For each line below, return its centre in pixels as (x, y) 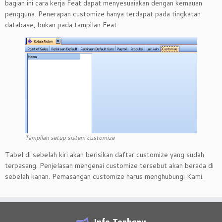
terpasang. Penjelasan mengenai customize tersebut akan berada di (109, 165)
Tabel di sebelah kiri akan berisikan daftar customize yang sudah (105, 154)
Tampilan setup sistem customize (70, 137)
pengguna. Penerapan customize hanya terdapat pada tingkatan (103, 14)
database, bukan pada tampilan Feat (61, 25)
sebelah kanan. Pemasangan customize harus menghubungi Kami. (104, 176)
